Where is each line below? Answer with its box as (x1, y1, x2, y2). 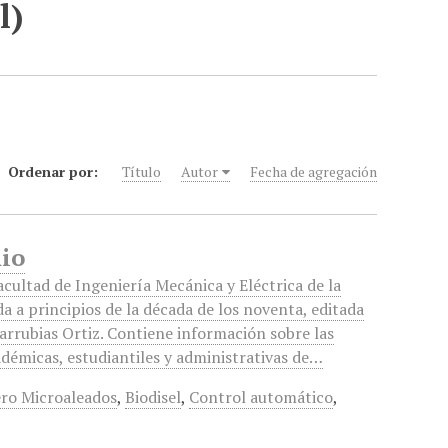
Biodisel (125, 386, 182, 408)
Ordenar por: (8, 162, 103, 181)
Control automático (189, 386, 334, 408)
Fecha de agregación (250, 162, 378, 181)
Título (122, 162, 162, 181)
